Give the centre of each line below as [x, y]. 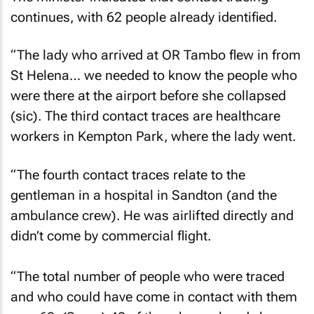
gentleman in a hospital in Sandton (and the [144, 195]
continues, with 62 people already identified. [144, 17]
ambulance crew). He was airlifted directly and [152, 215]
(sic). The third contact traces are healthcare [145, 116]
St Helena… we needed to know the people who [154, 75]
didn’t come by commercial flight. [111, 235]
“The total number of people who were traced [148, 276]
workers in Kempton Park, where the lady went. [153, 136]
